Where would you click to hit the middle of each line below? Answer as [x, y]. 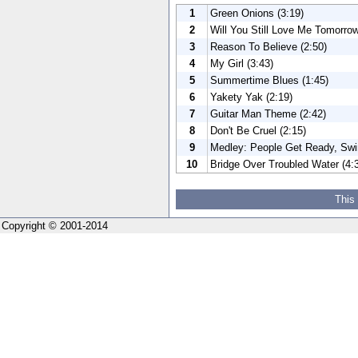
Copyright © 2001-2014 [55, 225]
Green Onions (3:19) [257, 13]
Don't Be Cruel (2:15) [258, 130]
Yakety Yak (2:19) [251, 97]
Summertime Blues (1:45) [269, 80]
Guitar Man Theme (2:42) [268, 113]
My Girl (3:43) [242, 63]
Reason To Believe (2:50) [268, 46]
